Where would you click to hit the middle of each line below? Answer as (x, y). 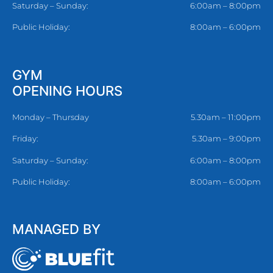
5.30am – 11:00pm (225, 117)
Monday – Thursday (51, 117)
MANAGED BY (56, 229)
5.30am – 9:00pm (226, 139)
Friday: (25, 139)
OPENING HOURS (67, 90)
